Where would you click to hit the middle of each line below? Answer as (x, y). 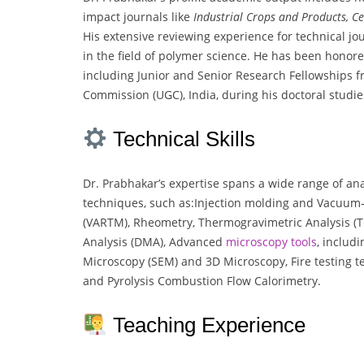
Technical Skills (181, 139)
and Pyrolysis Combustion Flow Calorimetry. (202, 281)
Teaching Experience (206, 325)
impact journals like (138, 17)
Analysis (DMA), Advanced (154, 242)
